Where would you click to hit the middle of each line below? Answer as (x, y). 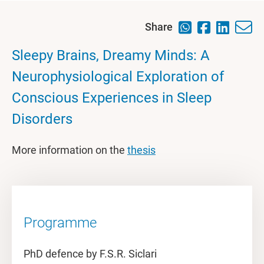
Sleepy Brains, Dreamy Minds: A (111, 55)
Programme (60, 223)
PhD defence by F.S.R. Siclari (90, 254)
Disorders (42, 119)
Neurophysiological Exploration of (118, 77)
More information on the (70, 150)
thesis (141, 150)
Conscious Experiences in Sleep (112, 98)
